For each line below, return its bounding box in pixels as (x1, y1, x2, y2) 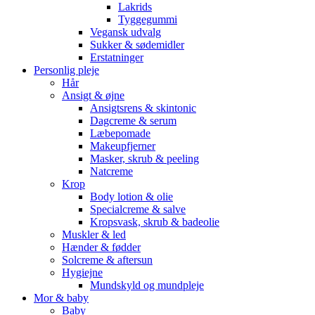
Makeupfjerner (90, 140, 155, 153)
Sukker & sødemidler (90, 39, 184, 51)
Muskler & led (62, 229, 126, 241)
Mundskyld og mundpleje (90, 279, 204, 292)
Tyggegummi (118, 13, 177, 26)
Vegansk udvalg (90, 26, 161, 39)
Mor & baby (34, 292, 89, 304)
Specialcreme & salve (90, 203, 186, 216)
